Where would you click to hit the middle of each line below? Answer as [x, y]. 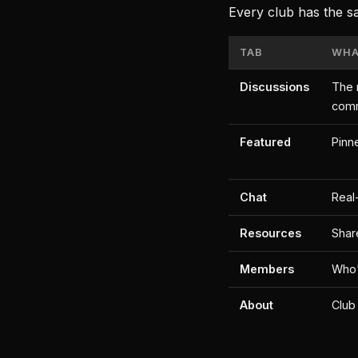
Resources [270, 233]
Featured [265, 142]
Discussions [274, 87]
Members [267, 269]
